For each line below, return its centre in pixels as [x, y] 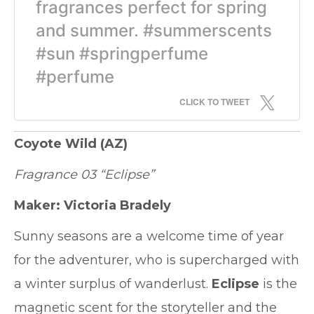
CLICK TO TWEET [214, 102]
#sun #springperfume [122, 54]
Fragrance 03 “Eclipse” [84, 175]
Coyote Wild [55, 144]
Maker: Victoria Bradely [93, 205]
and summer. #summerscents [154, 30]
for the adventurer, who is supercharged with [157, 260]
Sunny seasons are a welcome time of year [149, 236]
